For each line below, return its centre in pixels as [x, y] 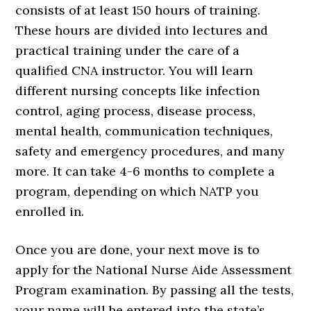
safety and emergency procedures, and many [150, 151]
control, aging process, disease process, [136, 111]
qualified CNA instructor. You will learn [134, 70]
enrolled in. [50, 211]
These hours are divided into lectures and [142, 30]
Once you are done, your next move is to [138, 250]
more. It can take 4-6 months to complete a [145, 171]
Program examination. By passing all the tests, [155, 290]
